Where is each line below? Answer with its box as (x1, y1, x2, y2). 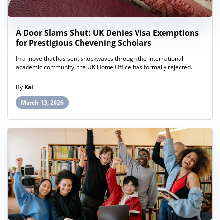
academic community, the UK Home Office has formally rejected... (16, 62, 195, 71)
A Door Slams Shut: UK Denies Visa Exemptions (16, 27, 199, 38)
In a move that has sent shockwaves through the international (16, 54, 183, 63)
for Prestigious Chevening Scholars (16, 37, 151, 48)
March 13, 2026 (21, 98, 64, 107)
